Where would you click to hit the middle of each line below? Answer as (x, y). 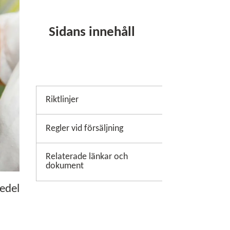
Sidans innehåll (92, 33)
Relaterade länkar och (87, 157)
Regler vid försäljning (84, 128)
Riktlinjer (62, 100)
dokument (64, 166)
